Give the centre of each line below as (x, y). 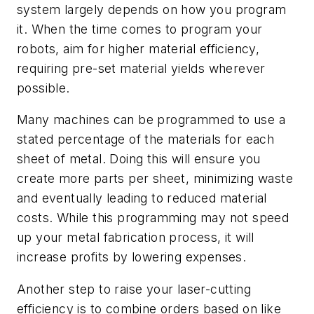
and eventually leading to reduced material (142, 198)
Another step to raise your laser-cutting (134, 289)
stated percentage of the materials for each (146, 139)
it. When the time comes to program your (140, 29)
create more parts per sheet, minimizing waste (155, 179)
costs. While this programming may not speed (153, 218)
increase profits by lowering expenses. (132, 257)
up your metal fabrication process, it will (136, 238)
